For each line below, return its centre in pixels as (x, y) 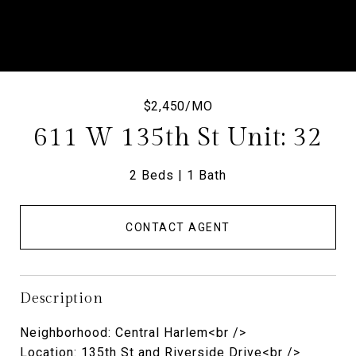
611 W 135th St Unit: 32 (178, 137)
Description (62, 298)
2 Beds (152, 175)
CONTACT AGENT (178, 227)
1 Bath (207, 175)
